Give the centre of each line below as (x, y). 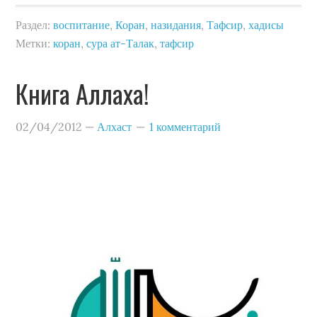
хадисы (266, 25)
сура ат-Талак (121, 43)
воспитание (82, 25)
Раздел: (35, 25)
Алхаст (115, 127)
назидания (176, 25)
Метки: (35, 43)
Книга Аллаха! (82, 93)
